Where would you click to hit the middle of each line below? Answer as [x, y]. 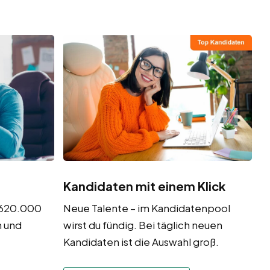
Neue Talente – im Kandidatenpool [146, 208]
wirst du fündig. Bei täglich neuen [143, 225]
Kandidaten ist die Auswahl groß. [141, 242]
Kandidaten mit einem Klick [144, 186]
